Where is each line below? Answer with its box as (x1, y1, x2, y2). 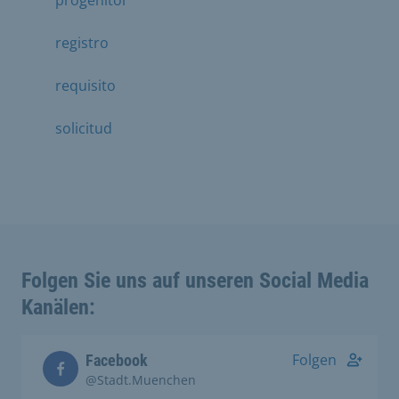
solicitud (55, 118, 112, 138)
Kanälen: (21, 295, 95, 320)
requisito (55, 76, 116, 95)
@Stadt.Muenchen (85, 371, 196, 388)
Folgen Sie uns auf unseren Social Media (21, 268, 369, 293)
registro (55, 33, 109, 53)
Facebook (85, 351, 148, 370)
